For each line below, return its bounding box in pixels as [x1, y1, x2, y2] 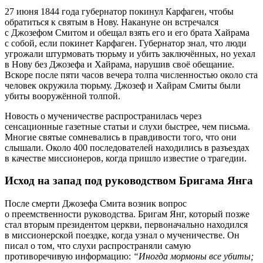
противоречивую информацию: [5, 251, 133, 262]
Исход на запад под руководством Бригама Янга [5, 174, 253, 187]
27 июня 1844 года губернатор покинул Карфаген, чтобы [5, 6, 234, 16]
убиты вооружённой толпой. [5, 90, 120, 101]
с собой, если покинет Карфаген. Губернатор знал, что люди [5, 38, 247, 48]
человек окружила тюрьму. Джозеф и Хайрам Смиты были [5, 80, 241, 90]
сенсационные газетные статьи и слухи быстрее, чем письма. [5, 121, 250, 131]
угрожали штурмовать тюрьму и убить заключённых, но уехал [5, 48, 255, 59]
